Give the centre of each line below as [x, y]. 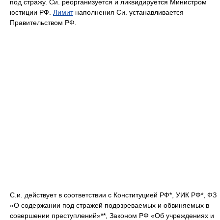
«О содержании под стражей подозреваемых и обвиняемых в [110, 205]
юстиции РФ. [31, 12]
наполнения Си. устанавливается [128, 12]
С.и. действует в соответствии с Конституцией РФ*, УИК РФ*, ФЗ [113, 195]
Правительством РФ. [43, 23]
